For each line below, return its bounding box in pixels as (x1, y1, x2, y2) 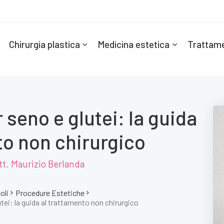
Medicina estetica (97, 38, 170, 50)
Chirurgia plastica (9, 38, 80, 50)
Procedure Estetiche (15, 188, 84, 197)
